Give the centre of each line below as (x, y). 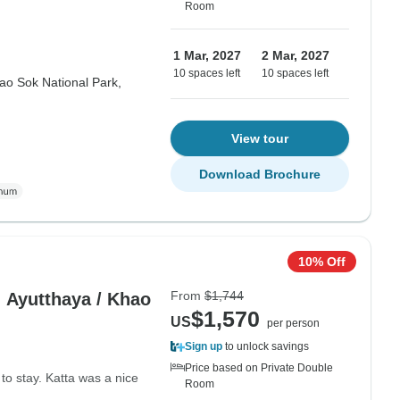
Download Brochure (260, 174)
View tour (260, 138)
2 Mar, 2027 (296, 55)
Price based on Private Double (259, 368)
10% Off (322, 262)
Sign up (204, 346)
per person (293, 323)
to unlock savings (266, 346)
